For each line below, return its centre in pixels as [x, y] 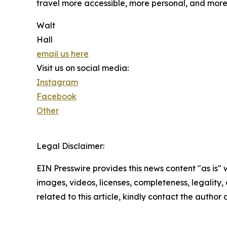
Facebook [56, 97]
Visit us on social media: [83, 68]
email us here [63, 54]
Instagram [57, 82]
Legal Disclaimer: [70, 146]
